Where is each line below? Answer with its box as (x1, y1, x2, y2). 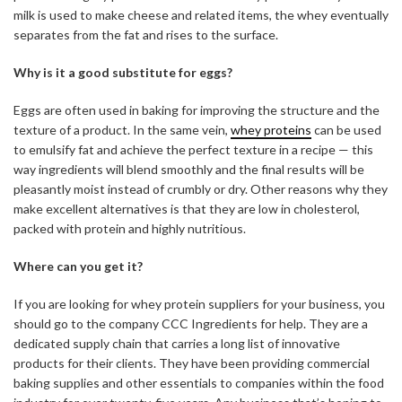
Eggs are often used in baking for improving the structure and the (13, 102, 380, 118)
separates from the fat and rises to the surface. (13, 27, 278, 43)
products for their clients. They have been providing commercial (13, 355, 370, 371)
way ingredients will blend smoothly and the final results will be (13, 162, 364, 178)
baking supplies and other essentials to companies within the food (13, 375, 384, 391)
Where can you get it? (13, 258, 143, 275)
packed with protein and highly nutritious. (13, 221, 246, 237)
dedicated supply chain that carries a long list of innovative (13, 336, 340, 352)
